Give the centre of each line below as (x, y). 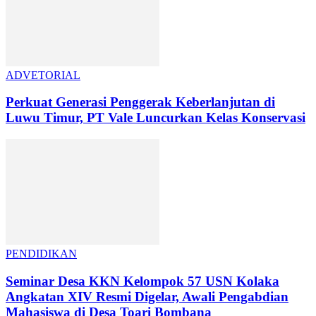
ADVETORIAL (43, 75)
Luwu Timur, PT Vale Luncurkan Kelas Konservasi (156, 118)
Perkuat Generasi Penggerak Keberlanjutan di (140, 102)
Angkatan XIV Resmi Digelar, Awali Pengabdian (147, 296)
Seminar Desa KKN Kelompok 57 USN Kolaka (142, 281)
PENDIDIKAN (41, 254)
